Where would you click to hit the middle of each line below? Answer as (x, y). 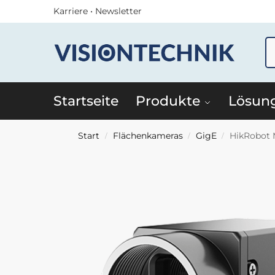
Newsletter (118, 11)
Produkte (168, 101)
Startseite (86, 101)
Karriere (71, 11)
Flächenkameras (148, 136)
